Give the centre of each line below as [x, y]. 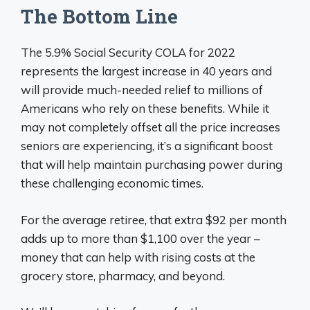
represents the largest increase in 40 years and [146, 71]
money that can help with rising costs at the [138, 257]
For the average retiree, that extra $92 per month [154, 219]
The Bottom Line [99, 16]
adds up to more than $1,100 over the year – [140, 238]
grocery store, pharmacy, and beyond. [123, 275]
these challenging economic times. [112, 183]
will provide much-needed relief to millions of [142, 90]
